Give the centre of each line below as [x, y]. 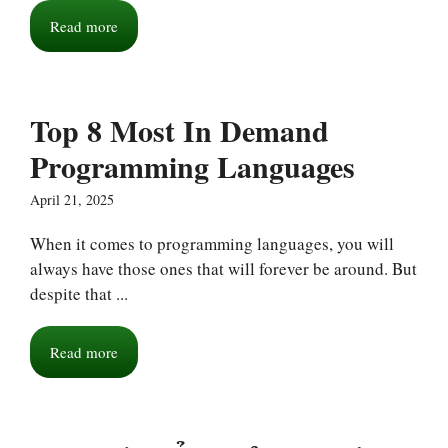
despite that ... [79, 293]
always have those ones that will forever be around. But [223, 268]
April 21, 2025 [72, 199]
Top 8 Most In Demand [179, 130]
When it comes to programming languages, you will [212, 243]
